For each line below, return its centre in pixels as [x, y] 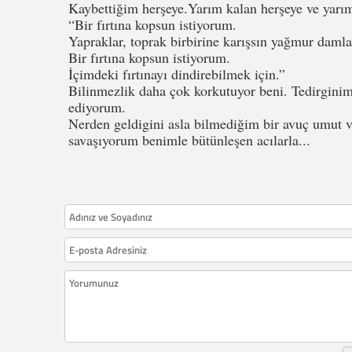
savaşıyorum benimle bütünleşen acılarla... [189, 140]
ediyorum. [97, 107]
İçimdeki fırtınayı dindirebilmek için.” [177, 74]
